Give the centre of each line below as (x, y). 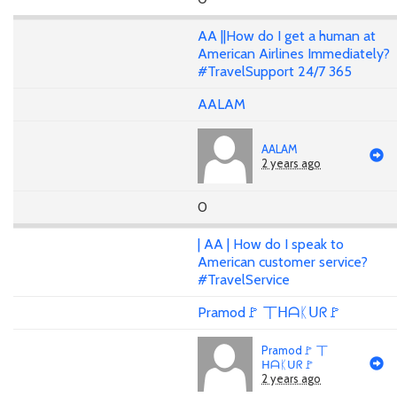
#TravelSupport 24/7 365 (275, 71)
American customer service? (283, 261)
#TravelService (244, 279)
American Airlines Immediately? (294, 53)
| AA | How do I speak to (271, 244)
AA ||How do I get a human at (287, 35)
